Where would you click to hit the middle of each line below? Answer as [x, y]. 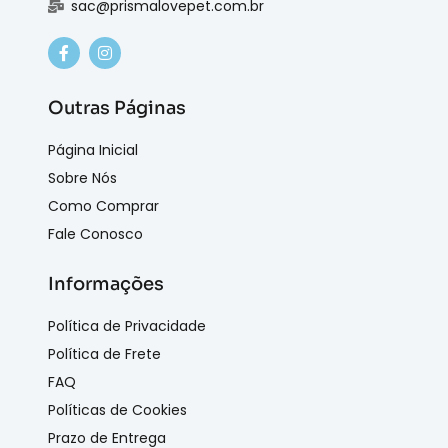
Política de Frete [104, 353]
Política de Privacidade [127, 325]
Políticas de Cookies [117, 409]
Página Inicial [93, 149]
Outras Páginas [117, 107]
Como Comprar [103, 205]
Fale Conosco [95, 233]
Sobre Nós [82, 177]
